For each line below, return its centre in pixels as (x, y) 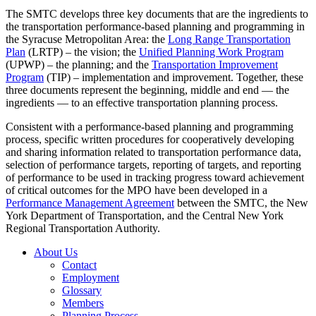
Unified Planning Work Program (211, 52)
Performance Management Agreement (90, 203)
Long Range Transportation (229, 39)
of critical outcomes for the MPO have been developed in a (136, 190)
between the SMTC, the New (241, 203)
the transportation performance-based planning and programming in (155, 27)
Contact (79, 265)
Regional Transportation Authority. (83, 229)
